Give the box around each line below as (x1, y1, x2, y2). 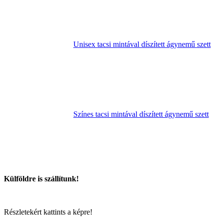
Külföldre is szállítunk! (4, 175, 79, 183)
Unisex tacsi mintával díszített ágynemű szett (73, 40, 211, 49)
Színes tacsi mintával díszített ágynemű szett (73, 110, 209, 119)
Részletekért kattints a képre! (4, 208, 92, 217)
